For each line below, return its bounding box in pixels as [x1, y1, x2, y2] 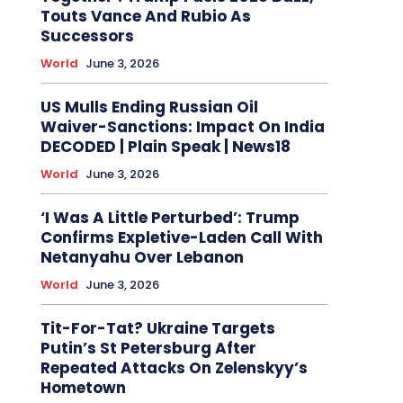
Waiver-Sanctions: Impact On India [40, 115, 325, 138]
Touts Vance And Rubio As [40, 4, 251, 27]
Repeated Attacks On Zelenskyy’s [40, 356, 308, 379]
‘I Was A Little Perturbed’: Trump [40, 206, 300, 228]
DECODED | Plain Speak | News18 [40, 135, 291, 157]
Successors [40, 24, 134, 47]
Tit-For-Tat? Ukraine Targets [40, 317, 275, 339]
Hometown [40, 376, 126, 399]
